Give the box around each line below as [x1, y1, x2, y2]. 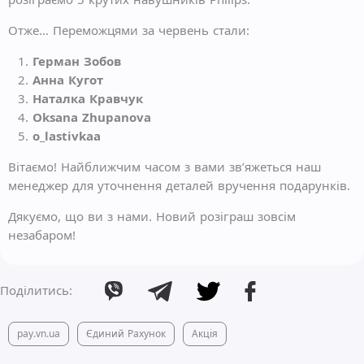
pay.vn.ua [17, 327, 60, 341]
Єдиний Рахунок [86, 327, 166, 341]
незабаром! [8, 227, 76, 243]
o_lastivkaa [32, 128, 101, 144]
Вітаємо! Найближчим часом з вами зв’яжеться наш [8, 158, 321, 175]
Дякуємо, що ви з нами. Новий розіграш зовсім [8, 208, 296, 224]
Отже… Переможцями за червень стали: [8, 22, 249, 38]
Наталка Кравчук [32, 90, 143, 106]
